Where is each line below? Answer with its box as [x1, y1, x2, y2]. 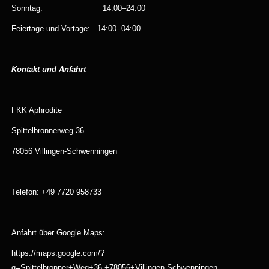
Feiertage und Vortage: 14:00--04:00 [11, 24, 143, 33]
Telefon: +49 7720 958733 [11, 187, 101, 196]
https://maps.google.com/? [11, 249, 104, 258]
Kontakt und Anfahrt [11, 65, 86, 74]
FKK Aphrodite [11, 106, 62, 115]
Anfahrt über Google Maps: [11, 228, 105, 237]
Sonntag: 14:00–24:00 [11, 4, 145, 13]
